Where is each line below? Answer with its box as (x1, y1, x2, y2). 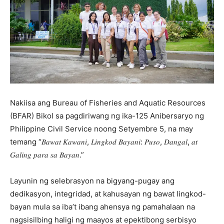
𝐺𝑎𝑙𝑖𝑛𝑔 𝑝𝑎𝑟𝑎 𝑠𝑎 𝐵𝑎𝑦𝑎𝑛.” (10, 150, 84, 159)
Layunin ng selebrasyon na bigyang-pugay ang (10, 176, 174, 185)
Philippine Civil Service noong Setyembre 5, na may (10, 124, 193, 133)
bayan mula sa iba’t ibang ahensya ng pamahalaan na (10, 202, 195, 211)
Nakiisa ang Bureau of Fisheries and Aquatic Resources (10, 98, 205, 107)
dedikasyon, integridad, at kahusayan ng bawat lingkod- (10, 189, 206, 198)
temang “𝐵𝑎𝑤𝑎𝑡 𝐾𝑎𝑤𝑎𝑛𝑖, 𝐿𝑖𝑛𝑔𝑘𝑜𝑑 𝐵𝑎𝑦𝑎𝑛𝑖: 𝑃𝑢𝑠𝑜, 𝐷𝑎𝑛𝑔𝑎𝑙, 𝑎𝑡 (10, 137, 197, 146)
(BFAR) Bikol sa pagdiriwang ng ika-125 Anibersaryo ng (10, 111, 204, 120)
